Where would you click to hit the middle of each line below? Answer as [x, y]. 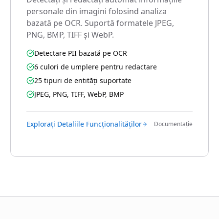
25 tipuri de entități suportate [83, 80]
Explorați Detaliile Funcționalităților [84, 124]
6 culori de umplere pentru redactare [96, 67]
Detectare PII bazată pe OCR [81, 53]
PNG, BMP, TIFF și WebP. [70, 35]
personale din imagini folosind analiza [97, 11]
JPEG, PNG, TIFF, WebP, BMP [79, 94]
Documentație [173, 124]
